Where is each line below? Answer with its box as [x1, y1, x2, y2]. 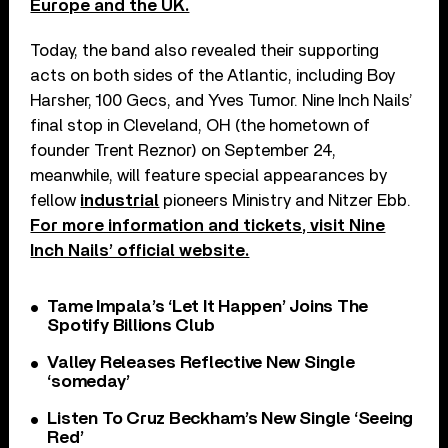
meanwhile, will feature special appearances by [30, 166, 388, 184]
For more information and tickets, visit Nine [30, 216, 386, 234]
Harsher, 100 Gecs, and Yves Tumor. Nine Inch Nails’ [30, 91, 414, 109]
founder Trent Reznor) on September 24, [30, 141, 337, 159]
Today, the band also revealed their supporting [30, 41, 380, 59]
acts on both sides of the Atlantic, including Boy [30, 66, 396, 84]
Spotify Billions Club [47, 316, 215, 335]
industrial [80, 191, 160, 209]
